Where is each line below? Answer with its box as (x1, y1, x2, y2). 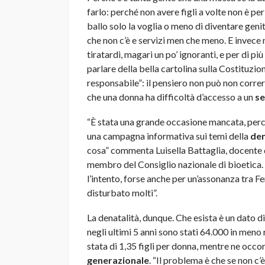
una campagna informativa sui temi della (87, 130, 248, 141)
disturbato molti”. (87, 186, 157, 198)
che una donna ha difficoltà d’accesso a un (87, 91, 255, 102)
